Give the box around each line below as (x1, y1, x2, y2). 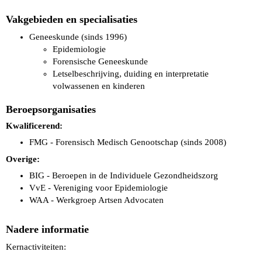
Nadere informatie (6, 223, 89, 235)
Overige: (6, 154, 40, 164)
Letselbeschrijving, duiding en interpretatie (53, 69, 209, 78)
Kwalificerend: (6, 121, 63, 130)
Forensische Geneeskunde (53, 57, 148, 66)
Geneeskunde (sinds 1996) (29, 32, 127, 42)
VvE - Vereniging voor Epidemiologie (29, 183, 168, 192)
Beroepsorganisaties (6, 104, 96, 115)
